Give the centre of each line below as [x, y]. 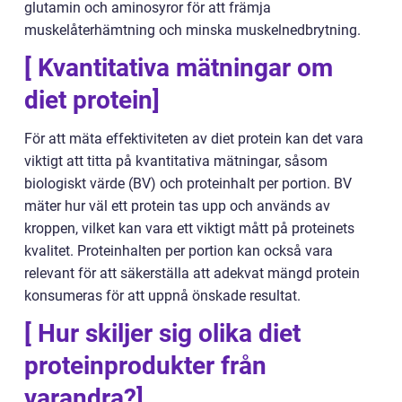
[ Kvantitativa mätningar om [179, 67]
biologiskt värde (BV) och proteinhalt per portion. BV [188, 183]
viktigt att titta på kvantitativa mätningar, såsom [176, 161]
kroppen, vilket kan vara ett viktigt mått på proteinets [189, 228]
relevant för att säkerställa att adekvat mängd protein [192, 273]
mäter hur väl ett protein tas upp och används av [177, 205]
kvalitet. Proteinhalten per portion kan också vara [179, 250]
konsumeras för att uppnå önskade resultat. [162, 295]
